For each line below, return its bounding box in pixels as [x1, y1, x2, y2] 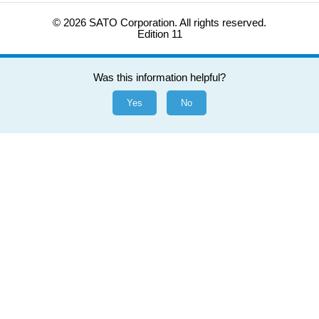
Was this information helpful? [93, 72, 226, 84]
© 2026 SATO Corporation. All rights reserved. [53, 17, 266, 29]
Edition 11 [137, 28, 182, 41]
